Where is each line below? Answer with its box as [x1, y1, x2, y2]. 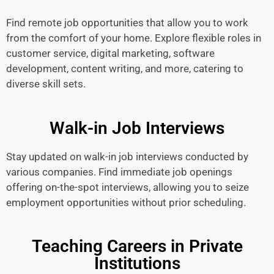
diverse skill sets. [6, 78, 86, 90]
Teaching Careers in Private [31, 236, 243, 256]
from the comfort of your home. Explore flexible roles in [6, 32, 261, 44]
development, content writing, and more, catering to [6, 62, 243, 75]
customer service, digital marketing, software [6, 47, 215, 59]
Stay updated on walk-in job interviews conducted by [6, 150, 248, 163]
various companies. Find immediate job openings [6, 165, 232, 178]
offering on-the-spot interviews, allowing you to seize [6, 180, 249, 193]
